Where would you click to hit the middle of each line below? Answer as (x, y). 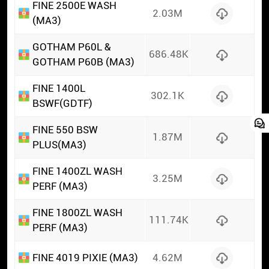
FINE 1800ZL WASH (78, 212)
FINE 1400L (59, 88)
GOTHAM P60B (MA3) (84, 62)
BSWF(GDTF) (63, 103)
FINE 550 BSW (65, 129)
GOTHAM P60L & (72, 47)
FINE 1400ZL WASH (78, 171)
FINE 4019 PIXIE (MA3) (86, 257)
